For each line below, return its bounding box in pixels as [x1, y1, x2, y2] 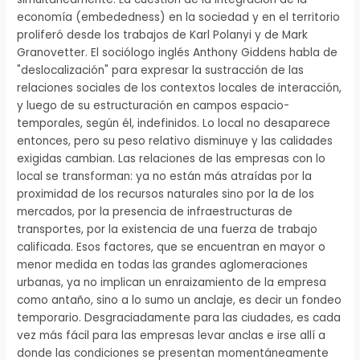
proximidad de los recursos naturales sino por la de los [17, 186, 315, 202]
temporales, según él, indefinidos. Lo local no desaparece [17, 115, 331, 131]
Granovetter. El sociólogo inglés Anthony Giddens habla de [17, 44, 338, 60]
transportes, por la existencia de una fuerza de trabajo [17, 221, 318, 237]
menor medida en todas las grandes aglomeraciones [17, 256, 309, 272]
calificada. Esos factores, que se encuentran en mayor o [17, 239, 326, 255]
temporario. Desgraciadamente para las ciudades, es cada [17, 309, 342, 325]
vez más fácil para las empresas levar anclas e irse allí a [17, 327, 326, 343]
